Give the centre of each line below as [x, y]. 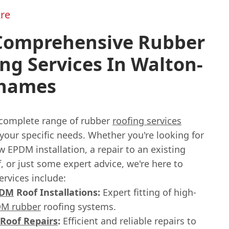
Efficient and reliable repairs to [128, 221]
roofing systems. [78, 206]
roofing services [147, 120]
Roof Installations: [57, 192]
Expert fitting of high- [148, 192]
